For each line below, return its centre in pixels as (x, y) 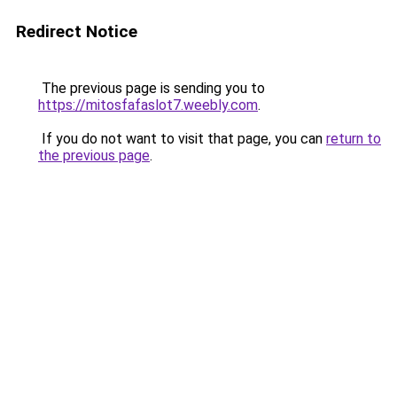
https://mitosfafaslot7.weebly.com (148, 105)
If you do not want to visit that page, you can (182, 139)
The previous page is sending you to (152, 88)
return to (354, 139)
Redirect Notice (77, 31)
